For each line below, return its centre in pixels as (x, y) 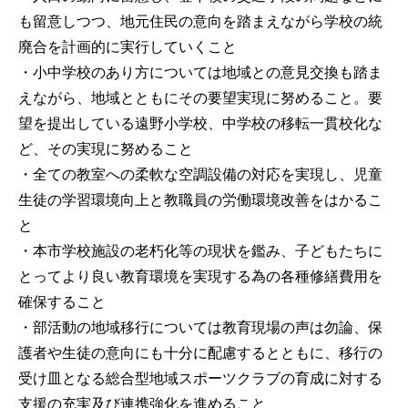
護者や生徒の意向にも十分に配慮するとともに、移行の (200, 352)
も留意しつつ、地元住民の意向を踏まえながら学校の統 (200, 21)
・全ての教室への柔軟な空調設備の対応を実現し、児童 (200, 174)
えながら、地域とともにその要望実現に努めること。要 (200, 97)
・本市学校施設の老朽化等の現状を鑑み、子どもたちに (200, 250)
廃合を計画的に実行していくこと (127, 46)
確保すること (62, 301)
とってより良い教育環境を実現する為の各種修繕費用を (200, 276)
